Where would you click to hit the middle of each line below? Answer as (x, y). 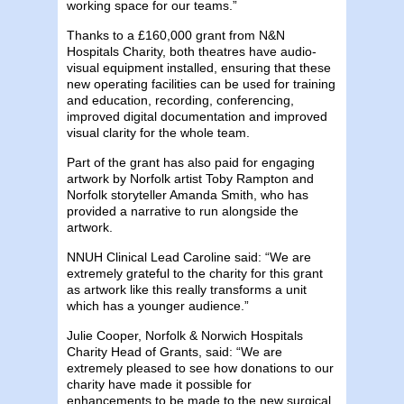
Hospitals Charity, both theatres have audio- (192, 51)
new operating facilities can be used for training (201, 83)
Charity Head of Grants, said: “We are (174, 351)
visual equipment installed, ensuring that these (199, 67)
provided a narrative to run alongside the (183, 211)
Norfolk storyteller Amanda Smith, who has (188, 194)
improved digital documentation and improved (197, 116)
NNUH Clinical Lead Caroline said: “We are (189, 257)
